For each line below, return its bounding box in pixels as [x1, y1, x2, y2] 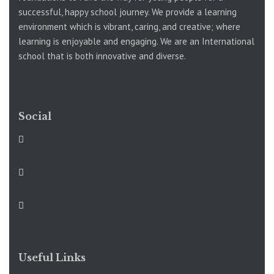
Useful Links [18, 251, 86, 264]
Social [18, 109, 51, 122]
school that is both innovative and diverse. [18, 50, 186, 62]
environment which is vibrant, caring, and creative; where [18, 20, 240, 32]
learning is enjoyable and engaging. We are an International [18, 35, 254, 47]
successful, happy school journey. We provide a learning [18, 6, 237, 18]
